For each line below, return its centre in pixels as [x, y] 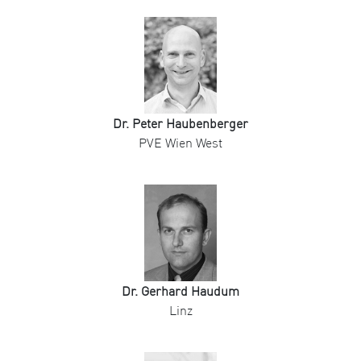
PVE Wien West [180, 143]
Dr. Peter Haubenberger [180, 124]
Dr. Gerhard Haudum [180, 291]
